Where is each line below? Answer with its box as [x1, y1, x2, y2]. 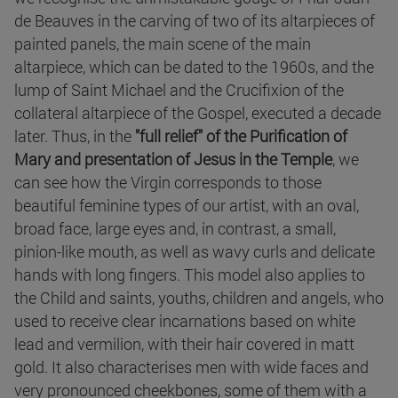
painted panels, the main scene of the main [14, 33, 311, 55]
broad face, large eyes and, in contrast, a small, [14, 218, 336, 240]
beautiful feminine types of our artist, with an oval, [14, 195, 359, 217]
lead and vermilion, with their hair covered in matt [14, 333, 354, 355]
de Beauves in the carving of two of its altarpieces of [14, 10, 375, 32]
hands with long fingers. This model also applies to [14, 264, 365, 286]
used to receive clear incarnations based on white [14, 310, 355, 332]
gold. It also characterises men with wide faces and [14, 356, 369, 378]
